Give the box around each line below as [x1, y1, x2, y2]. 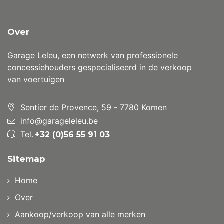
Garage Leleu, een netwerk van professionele [7, 50, 178, 61]
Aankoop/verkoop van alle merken [15, 209, 145, 220]
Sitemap [7, 154, 45, 164]
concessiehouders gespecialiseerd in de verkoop [7, 62, 192, 73]
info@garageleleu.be [20, 116, 98, 126]
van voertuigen [7, 74, 64, 85]
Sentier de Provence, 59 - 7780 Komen [20, 102, 167, 113]
